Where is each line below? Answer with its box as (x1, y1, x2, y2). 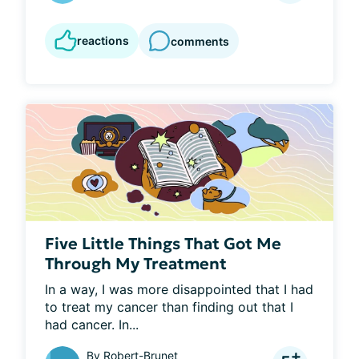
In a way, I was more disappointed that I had (45, 280, 313, 297)
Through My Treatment (45, 252, 227, 274)
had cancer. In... (45, 316, 139, 333)
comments (171, 34, 229, 48)
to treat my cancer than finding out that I (45, 298, 293, 315)
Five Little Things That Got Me (45, 232, 281, 254)
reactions (77, 34, 129, 48)
